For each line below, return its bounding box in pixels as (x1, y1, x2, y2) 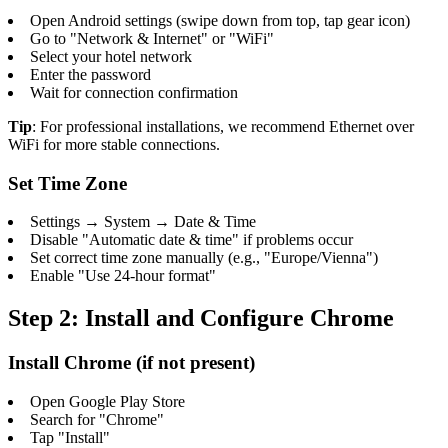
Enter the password (30, 65, 151, 83)
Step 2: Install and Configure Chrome (8, 305, 394, 332)
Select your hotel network (30, 47, 192, 65)
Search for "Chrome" (30, 410, 164, 428)
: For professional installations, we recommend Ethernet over (32, 117, 414, 135)
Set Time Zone (8, 172, 127, 194)
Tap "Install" (30, 428, 110, 446)
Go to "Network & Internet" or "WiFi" (30, 29, 274, 47)
